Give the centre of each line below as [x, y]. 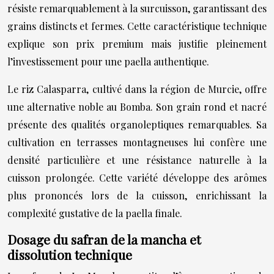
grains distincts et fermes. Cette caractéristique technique [137, 26]
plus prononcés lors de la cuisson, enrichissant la [137, 195]
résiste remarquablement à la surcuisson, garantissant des [137, 8]
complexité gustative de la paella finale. [95, 213]
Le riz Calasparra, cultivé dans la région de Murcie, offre [137, 89]
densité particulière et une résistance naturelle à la [137, 160]
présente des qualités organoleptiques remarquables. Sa [137, 124]
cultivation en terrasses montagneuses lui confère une [137, 142]
